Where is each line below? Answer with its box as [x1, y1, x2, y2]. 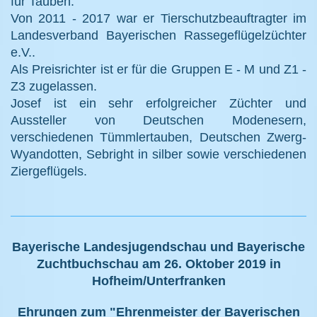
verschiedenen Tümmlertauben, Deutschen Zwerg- [11, 129, 306, 144]
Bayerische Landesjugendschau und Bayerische [12, 239, 305, 254]
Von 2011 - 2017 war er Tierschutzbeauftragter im [11, 11, 306, 25]
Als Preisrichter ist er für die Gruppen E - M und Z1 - [11, 62, 306, 76]
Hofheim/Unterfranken [91, 273, 226, 288]
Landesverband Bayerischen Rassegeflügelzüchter [11, 28, 306, 42]
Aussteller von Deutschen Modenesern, [11, 113, 306, 127]
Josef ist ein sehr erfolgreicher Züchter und [11, 96, 306, 110]
